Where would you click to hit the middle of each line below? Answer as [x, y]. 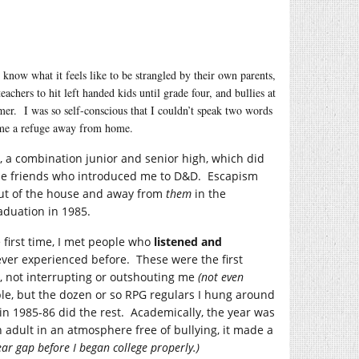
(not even [221, 277]
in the [209, 194]
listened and [188, 242]
